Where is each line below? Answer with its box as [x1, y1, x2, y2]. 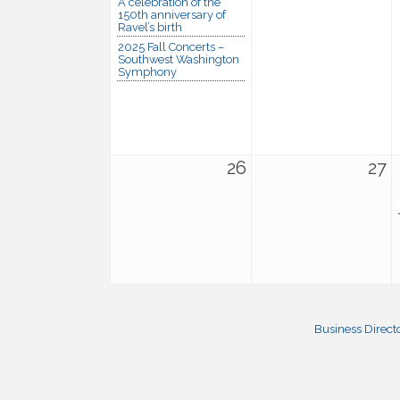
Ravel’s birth [118, 20, 182, 34]
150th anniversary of [118, 7, 226, 21]
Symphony [118, 64, 177, 79]
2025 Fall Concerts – [118, 39, 224, 54]
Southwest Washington [118, 52, 239, 66]
